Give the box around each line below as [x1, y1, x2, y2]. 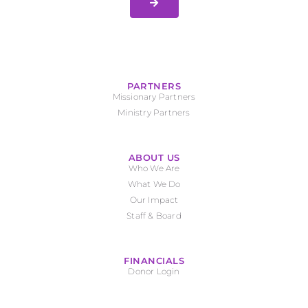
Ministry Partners [118, 107, 190, 118]
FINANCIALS [124, 254, 184, 266]
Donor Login [128, 265, 180, 276]
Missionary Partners [112, 91, 196, 102]
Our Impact [129, 194, 179, 205]
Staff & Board [126, 210, 181, 221]
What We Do [127, 178, 181, 189]
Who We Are [128, 162, 180, 173]
